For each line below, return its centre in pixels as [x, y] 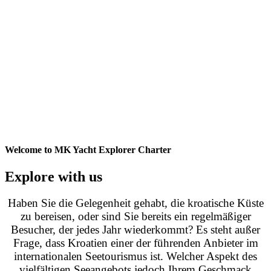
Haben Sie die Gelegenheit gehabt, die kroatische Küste [135, 203]
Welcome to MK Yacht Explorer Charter [88, 150]
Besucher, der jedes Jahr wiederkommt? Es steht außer [135, 230]
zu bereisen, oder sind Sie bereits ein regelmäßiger [135, 217]
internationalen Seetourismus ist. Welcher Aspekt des [135, 256]
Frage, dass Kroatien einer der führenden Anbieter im [135, 243]
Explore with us [54, 176]
